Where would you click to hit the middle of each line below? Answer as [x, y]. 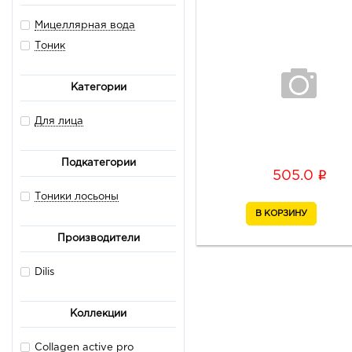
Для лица [59, 122]
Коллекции [98, 314]
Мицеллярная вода [85, 26]
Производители [98, 239]
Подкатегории [98, 163]
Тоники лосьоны [77, 197]
